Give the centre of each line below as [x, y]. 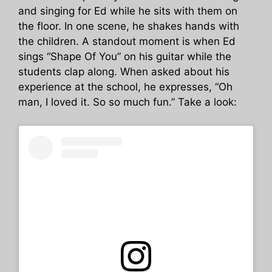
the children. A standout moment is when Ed [127, 42]
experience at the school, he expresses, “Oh [125, 87]
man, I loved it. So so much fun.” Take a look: [127, 102]
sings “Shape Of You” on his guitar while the [125, 57]
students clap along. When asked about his [124, 72]
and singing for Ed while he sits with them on [128, 11]
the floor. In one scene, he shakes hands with [129, 26]
